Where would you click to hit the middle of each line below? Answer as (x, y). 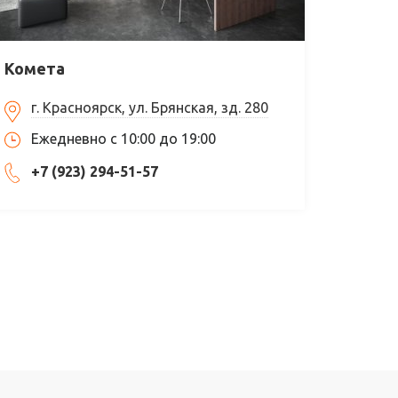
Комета (35, 68)
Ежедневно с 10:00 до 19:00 (124, 138)
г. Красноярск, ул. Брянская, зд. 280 (150, 107)
